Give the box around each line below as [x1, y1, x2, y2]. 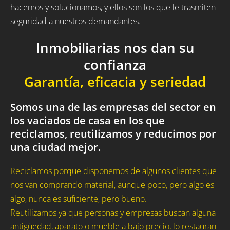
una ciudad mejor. [10, 140, 101, 154]
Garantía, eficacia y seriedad [24, 72, 206, 91]
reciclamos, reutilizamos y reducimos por [10, 126, 216, 141]
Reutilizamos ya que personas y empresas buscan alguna [10, 206, 216, 218]
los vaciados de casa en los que [10, 113, 165, 127]
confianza [84, 55, 146, 74]
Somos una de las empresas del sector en [10, 100, 216, 114]
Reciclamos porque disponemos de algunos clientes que [10, 165, 217, 177]
